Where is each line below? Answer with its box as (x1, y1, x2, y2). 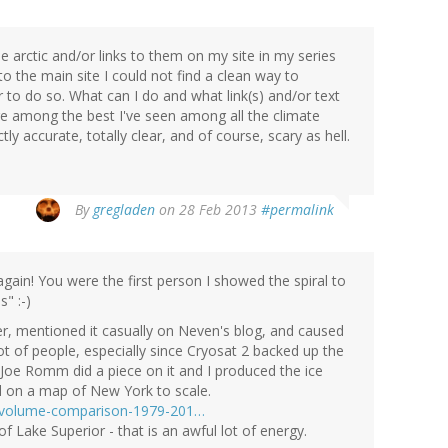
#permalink (261, 200, 334, 220)
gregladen (93, 200, 155, 220)
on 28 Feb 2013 (155, 200, 261, 220)
